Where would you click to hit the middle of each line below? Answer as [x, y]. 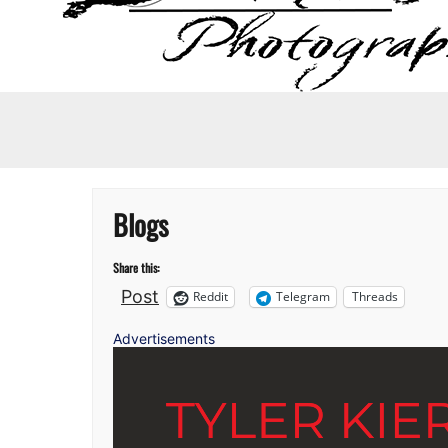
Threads [375, 297]
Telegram [303, 297]
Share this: [136, 267]
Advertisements [164, 338]
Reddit [210, 297]
